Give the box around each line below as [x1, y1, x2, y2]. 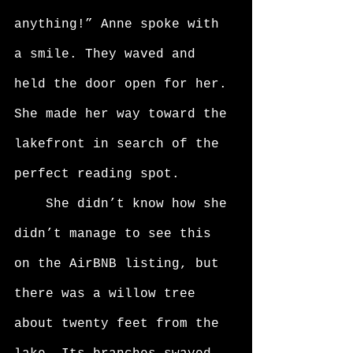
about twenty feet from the [14, 317, 227, 331]
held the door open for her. [14, 77, 235, 91]
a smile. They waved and [14, 47, 203, 61]
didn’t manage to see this [14, 227, 219, 241]
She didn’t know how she [14, 197, 46, 211]
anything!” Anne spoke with [14, 17, 227, 32]
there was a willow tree [14, 287, 203, 301]
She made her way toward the [14, 107, 235, 121]
